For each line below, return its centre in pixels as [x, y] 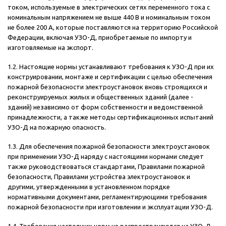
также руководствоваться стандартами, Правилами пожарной [106, 167]
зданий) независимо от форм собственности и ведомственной [105, 107]
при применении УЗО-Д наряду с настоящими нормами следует [106, 157]
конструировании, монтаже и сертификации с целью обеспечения [110, 77]
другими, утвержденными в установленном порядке [89, 187]
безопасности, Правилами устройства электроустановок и [99, 177]
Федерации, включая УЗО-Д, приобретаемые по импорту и [100, 38]
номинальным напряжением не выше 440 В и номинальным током [109, 17]
